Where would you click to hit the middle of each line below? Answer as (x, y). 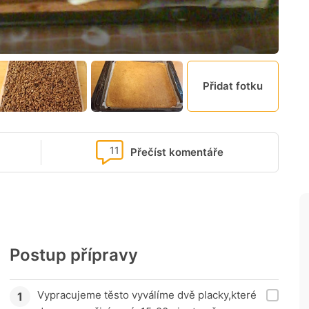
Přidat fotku (232, 86)
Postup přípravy (74, 255)
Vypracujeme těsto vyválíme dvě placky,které (147, 295)
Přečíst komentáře (177, 152)
